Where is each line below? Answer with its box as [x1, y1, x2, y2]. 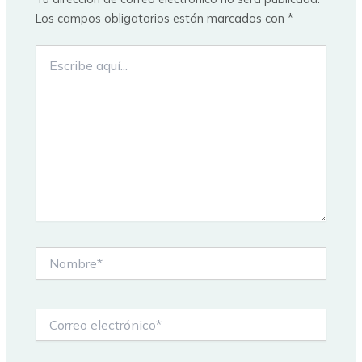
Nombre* [35, 247, 82, 263]
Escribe [35, 45, 73, 61]
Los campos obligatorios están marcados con [36, 10, 288, 26]
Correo [35, 308, 72, 323]
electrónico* [35, 324, 99, 339]
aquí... [35, 61, 66, 77]
